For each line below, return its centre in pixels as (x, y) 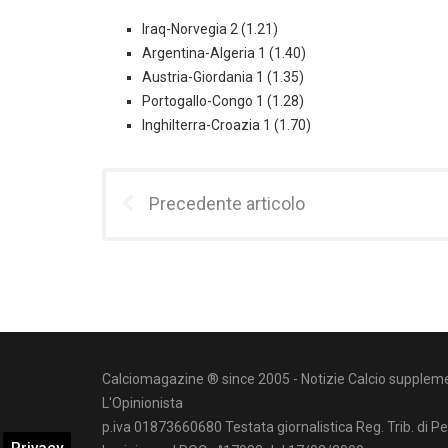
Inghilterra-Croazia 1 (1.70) (226, 125)
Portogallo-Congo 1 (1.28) (223, 101)
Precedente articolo (227, 203)
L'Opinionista (142, 403)
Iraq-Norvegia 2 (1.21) (210, 29)
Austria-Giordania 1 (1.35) (223, 77)
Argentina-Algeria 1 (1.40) (224, 53)
